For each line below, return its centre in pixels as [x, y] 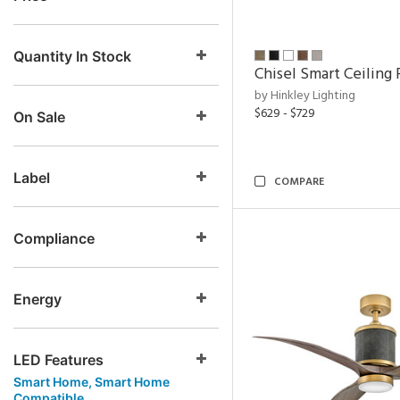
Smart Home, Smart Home [92, 382]
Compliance [54, 238]
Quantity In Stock [72, 56]
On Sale [39, 117]
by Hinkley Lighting [305, 96]
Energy [37, 299]
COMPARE [299, 182]
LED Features [58, 360]
